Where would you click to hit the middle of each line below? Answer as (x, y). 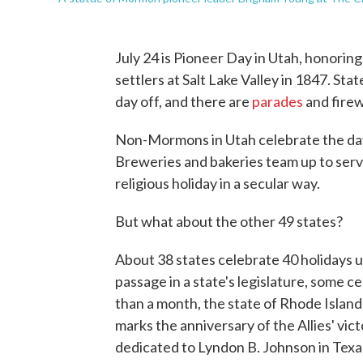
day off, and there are (184, 101)
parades (278, 101)
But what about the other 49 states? (229, 221)
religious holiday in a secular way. (218, 183)
